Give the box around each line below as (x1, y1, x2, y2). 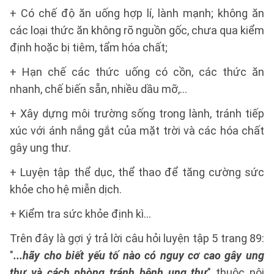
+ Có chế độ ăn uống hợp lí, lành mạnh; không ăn (10, 7, 264, 20)
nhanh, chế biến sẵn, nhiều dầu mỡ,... (10, 83, 187, 96)
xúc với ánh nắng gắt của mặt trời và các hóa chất (10, 124, 264, 138)
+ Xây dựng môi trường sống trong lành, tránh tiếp (10, 107, 264, 120)
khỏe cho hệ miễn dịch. (10, 183, 122, 196)
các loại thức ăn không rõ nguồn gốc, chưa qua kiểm (10, 24, 264, 37)
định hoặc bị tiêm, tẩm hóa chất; (10, 41, 168, 54)
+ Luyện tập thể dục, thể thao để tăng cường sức (10, 166, 264, 179)
